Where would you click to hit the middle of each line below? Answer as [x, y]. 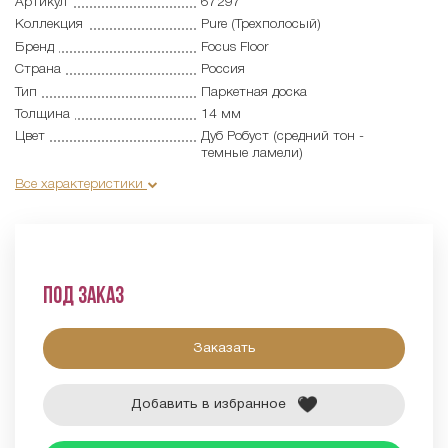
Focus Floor [234, 47]
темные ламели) [251, 154]
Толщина [42, 114]
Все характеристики [81, 185]
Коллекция [49, 25]
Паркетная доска [253, 92]
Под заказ [83, 297]
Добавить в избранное [209, 405]
